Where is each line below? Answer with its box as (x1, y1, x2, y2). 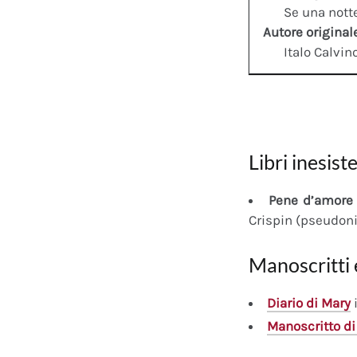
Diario (267, 295, 303, 312)
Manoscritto (267, 318, 340, 335)
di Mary (303, 295, 351, 312)
